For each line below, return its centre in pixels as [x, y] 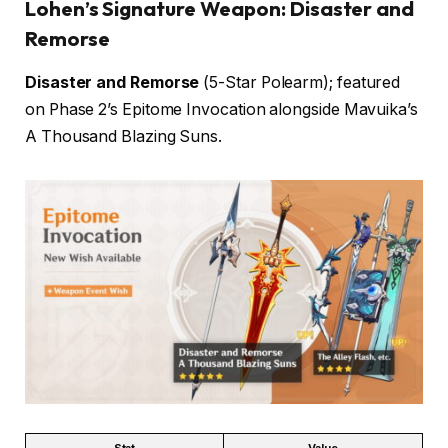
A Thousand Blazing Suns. [124, 137]
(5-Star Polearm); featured [300, 83]
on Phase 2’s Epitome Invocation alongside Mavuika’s [221, 110]
